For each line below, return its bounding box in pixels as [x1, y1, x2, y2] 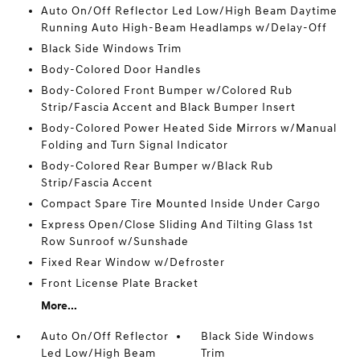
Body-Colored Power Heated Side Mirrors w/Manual [40, 121, 337, 136]
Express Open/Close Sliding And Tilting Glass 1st [40, 218, 313, 232]
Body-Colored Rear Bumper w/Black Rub [40, 159, 273, 174]
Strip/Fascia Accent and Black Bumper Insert [40, 100, 296, 115]
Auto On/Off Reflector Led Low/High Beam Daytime [40, 4, 337, 18]
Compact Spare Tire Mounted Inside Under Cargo [40, 197, 321, 211]
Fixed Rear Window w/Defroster [40, 256, 225, 270]
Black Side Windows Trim [40, 42, 182, 56]
